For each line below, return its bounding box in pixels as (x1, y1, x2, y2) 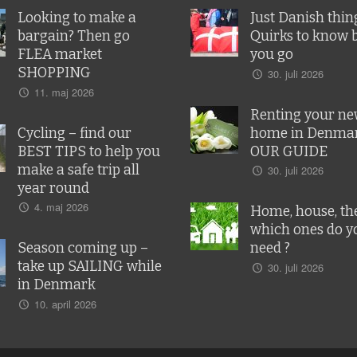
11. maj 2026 (34, 84, 95, 100)
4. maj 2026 (34, 199, 89, 215)
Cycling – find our (17, 124, 131, 142)
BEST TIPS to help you (17, 143, 160, 160)
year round (17, 179, 89, 197)
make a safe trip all (17, 161, 139, 178)
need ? (250, 240, 290, 257)
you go (250, 46, 293, 64)
